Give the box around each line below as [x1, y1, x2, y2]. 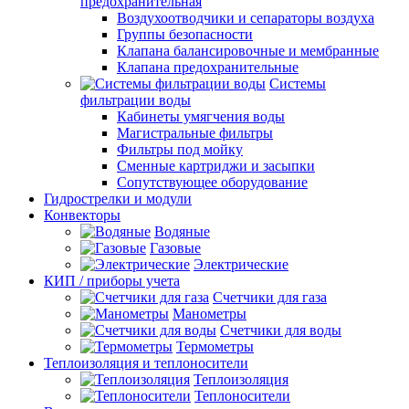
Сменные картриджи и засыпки [117, 158, 315, 173]
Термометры [176, 339, 254, 354]
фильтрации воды [80, 92, 191, 108]
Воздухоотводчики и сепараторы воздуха [117, 10, 374, 26]
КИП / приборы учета [44, 273, 180, 288]
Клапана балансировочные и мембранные [117, 43, 379, 58]
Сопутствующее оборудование [117, 174, 308, 190]
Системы [269, 76, 326, 91]
